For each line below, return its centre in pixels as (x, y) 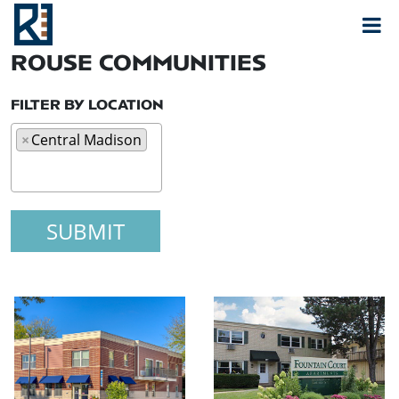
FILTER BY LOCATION (87, 105)
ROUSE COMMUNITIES (138, 63)
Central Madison (86, 140)
